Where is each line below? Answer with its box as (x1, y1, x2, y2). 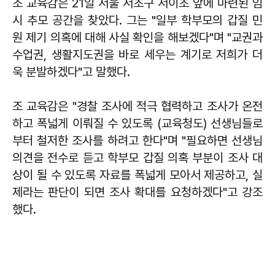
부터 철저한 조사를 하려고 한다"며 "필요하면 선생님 (12, 133, 263, 148)
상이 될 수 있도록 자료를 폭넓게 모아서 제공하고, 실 (12, 167, 263, 182)
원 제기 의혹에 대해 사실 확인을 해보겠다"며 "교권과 (12, 29, 263, 45)
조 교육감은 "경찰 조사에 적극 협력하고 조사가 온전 (12, 98, 263, 114)
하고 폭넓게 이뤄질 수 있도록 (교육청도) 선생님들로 (12, 115, 263, 131)
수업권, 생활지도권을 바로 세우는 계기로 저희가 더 (12, 47, 263, 62)
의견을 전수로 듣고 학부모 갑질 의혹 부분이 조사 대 (12, 150, 263, 165)
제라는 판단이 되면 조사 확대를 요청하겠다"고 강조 (12, 184, 263, 199)
